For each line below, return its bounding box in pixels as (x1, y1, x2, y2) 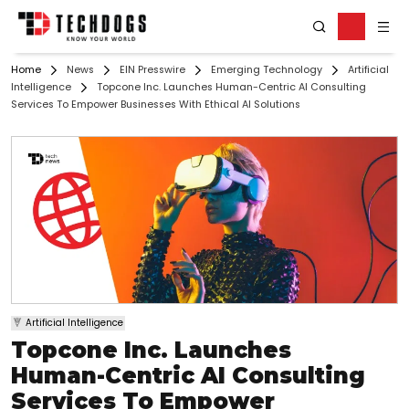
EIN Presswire (120, 63, 185, 78)
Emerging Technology (211, 63, 322, 78)
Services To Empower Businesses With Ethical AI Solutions (11, 98, 300, 112)
